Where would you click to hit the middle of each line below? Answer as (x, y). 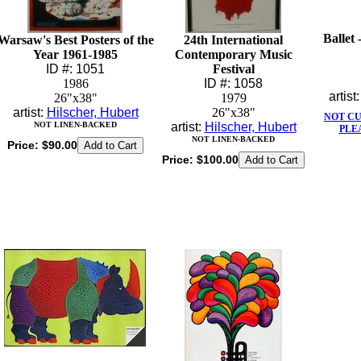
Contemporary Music (233, 54)
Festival (233, 69)
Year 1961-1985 (75, 54)
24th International (233, 40)
